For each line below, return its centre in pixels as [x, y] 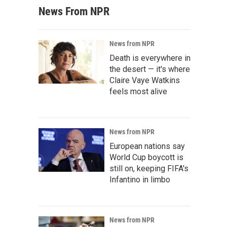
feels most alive [138, 91]
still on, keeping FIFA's [149, 168]
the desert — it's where [150, 69]
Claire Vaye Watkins [145, 80]
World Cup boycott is [146, 157]
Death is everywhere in [150, 58]
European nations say [147, 146]
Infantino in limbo [140, 180]
